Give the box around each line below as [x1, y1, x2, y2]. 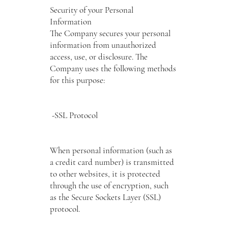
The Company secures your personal [49, 27, 170, 39]
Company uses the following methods [49, 63, 176, 74]
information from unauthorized [49, 39, 156, 50]
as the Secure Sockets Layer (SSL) [49, 191, 161, 203]
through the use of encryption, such [49, 180, 168, 191]
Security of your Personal [49, 4, 133, 15]
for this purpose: [49, 74, 105, 85]
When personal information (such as [49, 145, 172, 156]
